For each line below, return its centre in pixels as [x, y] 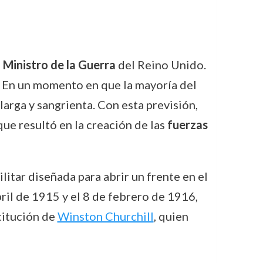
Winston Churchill [105, 216]
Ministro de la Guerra [59, 65]
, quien [171, 216]
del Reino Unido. [161, 65]
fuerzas [187, 124]
